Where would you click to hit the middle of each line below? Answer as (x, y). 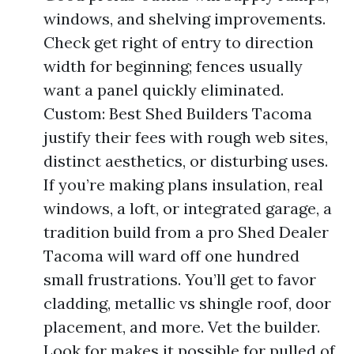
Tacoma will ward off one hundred (171, 255)
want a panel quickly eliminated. (164, 89)
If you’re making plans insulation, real (183, 184)
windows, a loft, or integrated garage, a (188, 208)
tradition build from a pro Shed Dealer (186, 232)
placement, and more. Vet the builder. (182, 326)
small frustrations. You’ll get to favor (180, 279)
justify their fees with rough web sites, (186, 137)
